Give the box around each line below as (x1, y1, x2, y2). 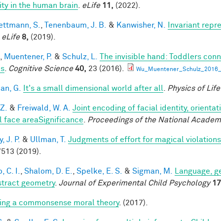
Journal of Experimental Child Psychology (59, 179, 210, 187)
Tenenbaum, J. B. (44, 21, 107, 29)
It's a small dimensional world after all (23, 84, 163, 92)
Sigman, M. (132, 167, 173, 175)
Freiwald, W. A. (17, 104, 71, 112)
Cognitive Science (8, 64, 73, 73)
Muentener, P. (4, 52, 52, 61)
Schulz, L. (62, 52, 98, 61)
